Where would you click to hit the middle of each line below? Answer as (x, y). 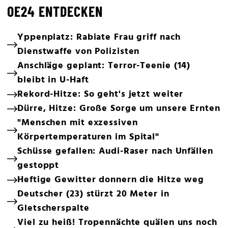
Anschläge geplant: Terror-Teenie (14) (104, 66)
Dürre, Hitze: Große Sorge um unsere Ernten (119, 108)
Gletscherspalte (53, 208)
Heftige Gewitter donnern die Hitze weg (111, 180)
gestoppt (38, 165)
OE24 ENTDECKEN (55, 11)
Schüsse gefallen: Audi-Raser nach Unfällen (115, 151)
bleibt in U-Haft (53, 80)
